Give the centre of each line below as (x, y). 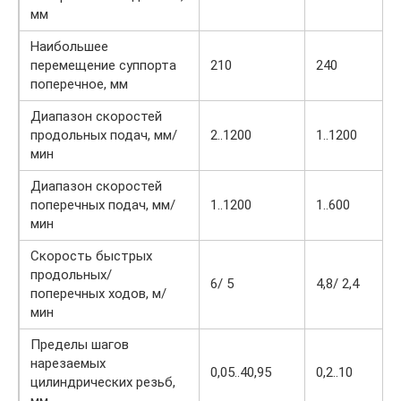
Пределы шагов (80, 344)
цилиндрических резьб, (103, 382)
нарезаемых (68, 363)
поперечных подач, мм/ (103, 205)
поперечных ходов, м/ (98, 293)
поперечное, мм (79, 84)
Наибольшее (69, 46)
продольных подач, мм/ (104, 135)
